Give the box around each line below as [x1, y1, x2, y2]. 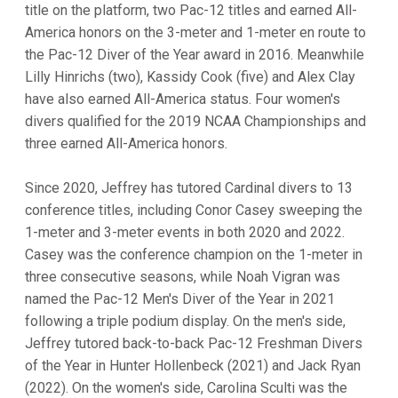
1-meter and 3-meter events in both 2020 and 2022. [25, 224, 345, 241]
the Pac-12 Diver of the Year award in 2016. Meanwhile [25, 46, 364, 63]
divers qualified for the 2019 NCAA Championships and [25, 113, 366, 130]
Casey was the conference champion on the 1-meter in [25, 246, 362, 263]
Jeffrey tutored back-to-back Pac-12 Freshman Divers [25, 335, 362, 352]
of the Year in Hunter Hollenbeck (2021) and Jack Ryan [25, 357, 361, 374]
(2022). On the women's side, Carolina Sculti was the [25, 379, 347, 396]
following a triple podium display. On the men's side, [25, 313, 346, 330]
